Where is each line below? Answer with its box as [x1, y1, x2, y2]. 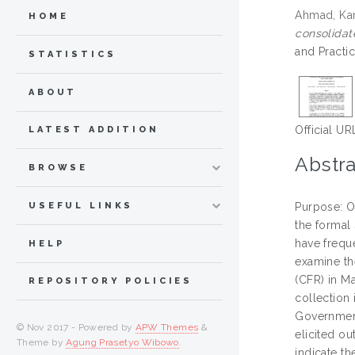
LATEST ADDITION [29, 124, 159, 136]
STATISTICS [29, 48, 116, 59]
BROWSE [29, 162, 89, 174]
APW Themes [135, 322, 199, 334]
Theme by [17, 337, 67, 349]
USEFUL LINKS [29, 200, 134, 211]
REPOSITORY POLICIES [29, 276, 193, 287]
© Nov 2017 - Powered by [17, 322, 136, 334]
